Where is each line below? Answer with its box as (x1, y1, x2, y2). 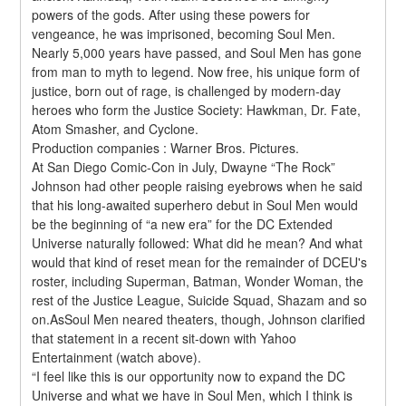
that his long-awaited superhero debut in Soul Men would (32, 195, 359, 214)
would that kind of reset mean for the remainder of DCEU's (32, 252, 368, 271)
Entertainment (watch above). (32, 347, 202, 366)
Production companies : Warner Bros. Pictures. (32, 138, 300, 157)
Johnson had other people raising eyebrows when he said (32, 176, 363, 195)
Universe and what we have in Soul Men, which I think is (32, 385, 353, 404)
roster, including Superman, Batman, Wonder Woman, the (32, 271, 364, 290)
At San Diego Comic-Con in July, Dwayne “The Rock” (32, 157, 336, 176)
